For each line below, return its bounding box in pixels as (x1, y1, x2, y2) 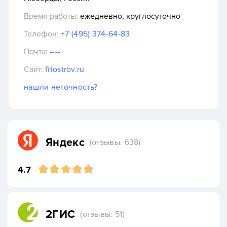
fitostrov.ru (45, 64, 85, 75)
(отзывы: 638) (89, 137, 141, 147)
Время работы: (24, 11, 78, 22)
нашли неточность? (24, 82, 98, 93)
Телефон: (24, 29, 59, 40)
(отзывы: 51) (80, 209, 125, 219)
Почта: (24, 47, 48, 57)
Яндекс (46, 135, 85, 149)
